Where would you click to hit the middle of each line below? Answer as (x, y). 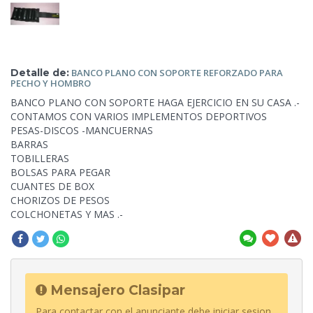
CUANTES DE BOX (52, 186)
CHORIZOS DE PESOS (60, 200)
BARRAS (29, 144)
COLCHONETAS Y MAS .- (67, 214)
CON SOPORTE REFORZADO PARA (210, 72)
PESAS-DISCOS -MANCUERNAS (82, 130)
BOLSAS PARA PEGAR (60, 172)
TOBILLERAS (40, 158)
